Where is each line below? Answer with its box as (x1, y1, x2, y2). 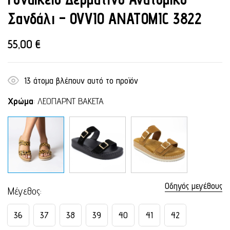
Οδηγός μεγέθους (165, 180, 222, 191)
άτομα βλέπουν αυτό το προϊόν (31, 74, 138, 86)
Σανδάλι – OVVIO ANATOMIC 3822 (8, 9, 201, 28)
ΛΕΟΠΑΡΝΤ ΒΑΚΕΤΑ (37, 95, 104, 106)
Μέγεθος (8, 184, 40, 197)
